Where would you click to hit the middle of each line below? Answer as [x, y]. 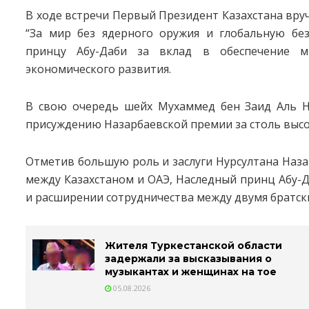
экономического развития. [98, 69]
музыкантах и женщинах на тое [191, 271]
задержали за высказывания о [188, 258]
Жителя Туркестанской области [193, 245]
